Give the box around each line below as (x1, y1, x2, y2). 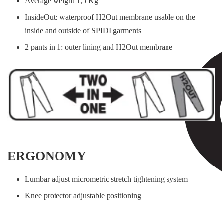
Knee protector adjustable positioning (25, 191, 141, 200)
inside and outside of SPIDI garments (25, 26, 141, 35)
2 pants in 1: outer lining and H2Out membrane (25, 43, 172, 52)
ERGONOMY (7, 148, 86, 163)
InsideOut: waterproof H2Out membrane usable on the (25, 12, 195, 21)
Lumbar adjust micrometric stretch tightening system (25, 174, 188, 183)
